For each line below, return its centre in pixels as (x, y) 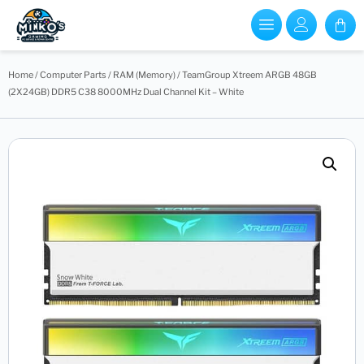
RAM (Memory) (144, 74)
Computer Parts (73, 74)
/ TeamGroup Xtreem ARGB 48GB (246, 74)
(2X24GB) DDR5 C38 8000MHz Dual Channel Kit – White (126, 91)
